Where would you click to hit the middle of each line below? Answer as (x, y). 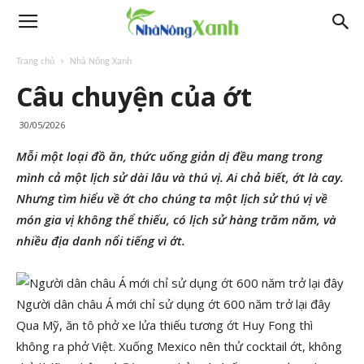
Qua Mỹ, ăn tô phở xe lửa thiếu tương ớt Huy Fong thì (165, 325)
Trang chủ (35, 62)
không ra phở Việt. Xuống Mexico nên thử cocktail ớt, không (179, 346)
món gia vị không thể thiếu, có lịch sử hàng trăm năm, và (176, 219)
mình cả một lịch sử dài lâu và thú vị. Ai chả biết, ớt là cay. (180, 177)
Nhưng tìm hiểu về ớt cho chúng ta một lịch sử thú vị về (172, 198)
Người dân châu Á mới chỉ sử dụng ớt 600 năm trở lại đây (173, 304)
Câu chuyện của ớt (134, 96)
